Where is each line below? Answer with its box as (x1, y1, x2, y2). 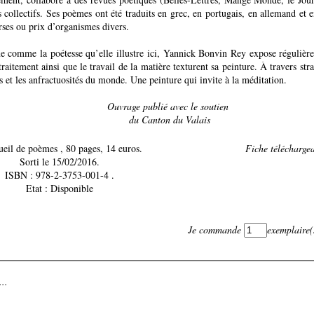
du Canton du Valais (128, 112, 210, 126)
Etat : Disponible (50, 181, 93, 195)
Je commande (188, 222, 244, 236)
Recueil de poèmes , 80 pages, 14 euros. (60, 141, 142, 155)
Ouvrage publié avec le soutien (107, 99, 231, 113)
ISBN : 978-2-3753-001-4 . (35, 168, 114, 182)
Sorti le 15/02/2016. (19, 154, 100, 168)
